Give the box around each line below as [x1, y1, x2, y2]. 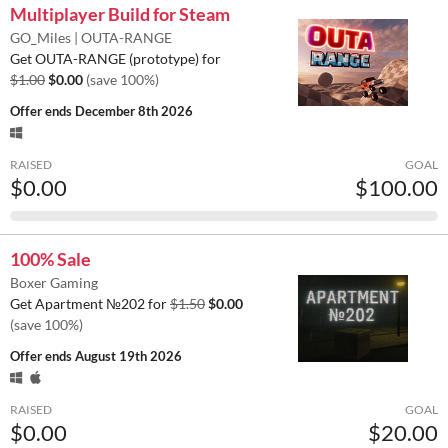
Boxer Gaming [10, 273, 98, 291]
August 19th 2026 [75, 347, 182, 364]
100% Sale [10, 247, 91, 270]
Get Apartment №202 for [10, 294, 170, 312]
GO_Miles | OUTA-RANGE [10, 28, 172, 46]
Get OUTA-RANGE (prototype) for [10, 49, 221, 67]
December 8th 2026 [75, 102, 193, 119]
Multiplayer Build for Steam [10, 2, 230, 25]
